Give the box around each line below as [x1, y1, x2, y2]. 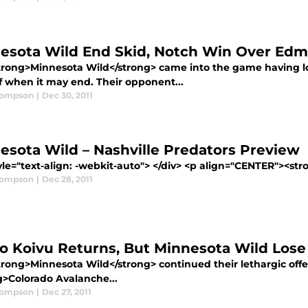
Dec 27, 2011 [42, 287, 91, 297]
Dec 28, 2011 [42, 174, 93, 184]
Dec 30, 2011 [42, 90, 93, 100]
